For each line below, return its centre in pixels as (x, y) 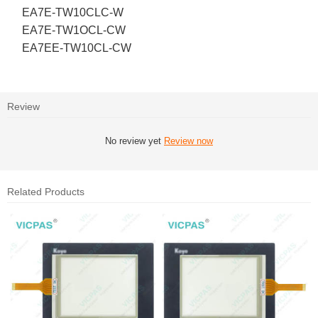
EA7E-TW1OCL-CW (74, 31)
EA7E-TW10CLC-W (73, 13)
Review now (188, 141)
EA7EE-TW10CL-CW (77, 48)
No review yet (135, 141)
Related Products (46, 192)
